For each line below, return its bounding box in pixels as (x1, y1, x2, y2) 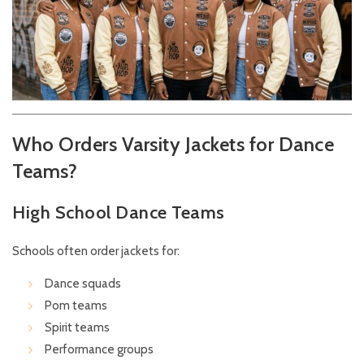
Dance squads (45, 276, 121, 292)
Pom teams (45, 298, 107, 314)
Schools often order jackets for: (12, 244, 180, 259)
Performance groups (45, 342, 154, 357)
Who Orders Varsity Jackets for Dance (12, 132, 334, 157)
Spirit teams (45, 320, 110, 336)
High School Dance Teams (12, 201, 225, 224)
